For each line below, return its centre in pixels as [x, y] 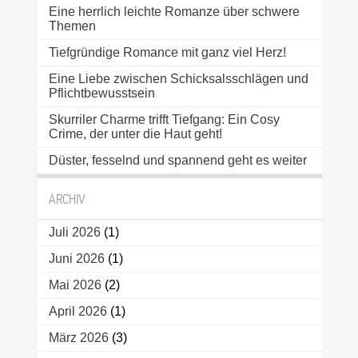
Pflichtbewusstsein [101, 93]
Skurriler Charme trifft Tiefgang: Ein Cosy [164, 120]
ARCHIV [67, 199]
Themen [72, 26]
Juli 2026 [74, 233]
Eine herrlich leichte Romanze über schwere [174, 12]
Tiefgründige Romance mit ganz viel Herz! [167, 53]
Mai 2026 [75, 285]
